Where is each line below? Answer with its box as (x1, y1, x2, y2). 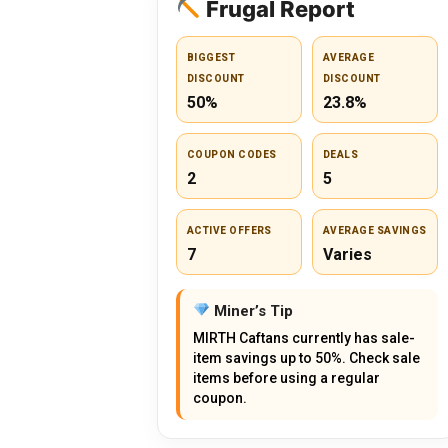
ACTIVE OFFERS (187, 224, 272, 236)
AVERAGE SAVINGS (323, 224, 427, 236)
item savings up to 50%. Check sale (193, 349, 420, 366)
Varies (323, 244, 372, 264)
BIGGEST (187, 51, 236, 63)
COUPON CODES (187, 148, 277, 160)
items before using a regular (193, 369, 380, 386)
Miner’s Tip (210, 301, 294, 320)
